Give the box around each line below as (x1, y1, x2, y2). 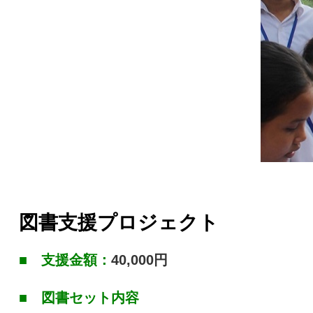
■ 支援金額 (19, 252, 97, 268)
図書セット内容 (41, 289, 139, 305)
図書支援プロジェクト (19, 211, 219, 233)
